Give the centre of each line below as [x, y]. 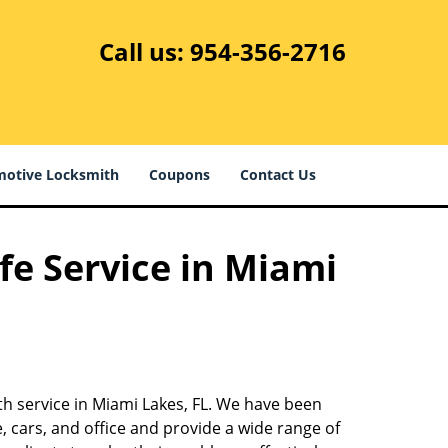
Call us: [144, 51]
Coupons [179, 174]
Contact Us [278, 174]
